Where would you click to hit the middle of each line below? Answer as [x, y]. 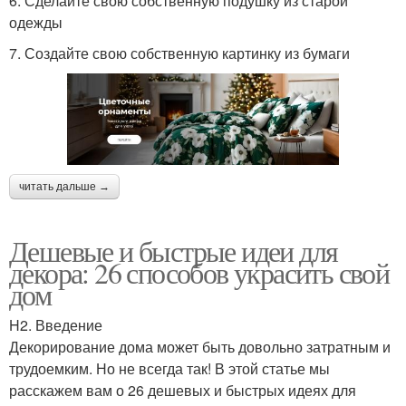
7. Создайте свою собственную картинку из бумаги [179, 53]
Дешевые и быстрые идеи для [174, 251]
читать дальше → [64, 187]
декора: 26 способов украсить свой [199, 273]
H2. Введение [56, 325]
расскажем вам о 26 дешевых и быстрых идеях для [183, 391]
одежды [36, 22]
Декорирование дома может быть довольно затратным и [200, 347]
